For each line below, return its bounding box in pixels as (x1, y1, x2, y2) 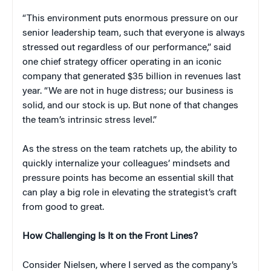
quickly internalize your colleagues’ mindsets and (22, 159, 230, 169)
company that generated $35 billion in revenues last (22, 72, 241, 82)
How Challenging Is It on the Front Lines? (22, 232, 198, 242)
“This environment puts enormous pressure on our (22, 14, 238, 24)
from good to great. (22, 203, 104, 213)
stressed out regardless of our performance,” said (22, 43, 231, 53)
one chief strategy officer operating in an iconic (22, 57, 221, 68)
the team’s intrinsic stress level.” (22, 116, 157, 126)
